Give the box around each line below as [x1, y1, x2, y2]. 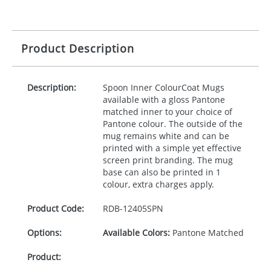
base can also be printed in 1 [102, 166, 221, 178]
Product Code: [27, 203, 84, 214]
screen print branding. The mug [102, 154, 233, 166]
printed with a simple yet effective [102, 142, 241, 154]
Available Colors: [102, 227, 170, 238]
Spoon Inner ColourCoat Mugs [102, 82, 224, 93]
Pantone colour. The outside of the [102, 118, 243, 129]
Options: [27, 227, 62, 238]
